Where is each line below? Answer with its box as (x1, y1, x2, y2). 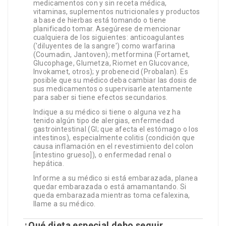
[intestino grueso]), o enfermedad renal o (33, 151, 172, 159)
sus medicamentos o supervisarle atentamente (33, 85, 193, 93)
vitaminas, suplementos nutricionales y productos (33, 8, 200, 16)
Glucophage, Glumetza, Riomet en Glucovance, (33, 59, 190, 68)
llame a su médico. (33, 200, 96, 208)
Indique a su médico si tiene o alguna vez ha (33, 108, 181, 117)
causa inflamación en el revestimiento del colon (33, 142, 194, 151)
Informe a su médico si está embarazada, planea (33, 174, 198, 183)
